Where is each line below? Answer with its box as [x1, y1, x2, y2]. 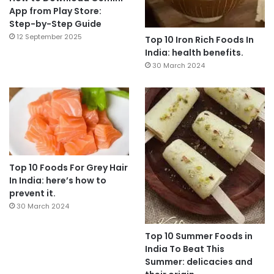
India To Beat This [144, 243, 224, 256]
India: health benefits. [144, 46, 243, 59]
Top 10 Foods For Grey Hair [9, 161, 128, 174]
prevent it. [9, 187, 56, 200]
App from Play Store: [9, 5, 102, 18]
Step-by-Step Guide [9, 18, 102, 31]
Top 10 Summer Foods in [144, 230, 253, 243]
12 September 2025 [17, 32, 82, 42]
